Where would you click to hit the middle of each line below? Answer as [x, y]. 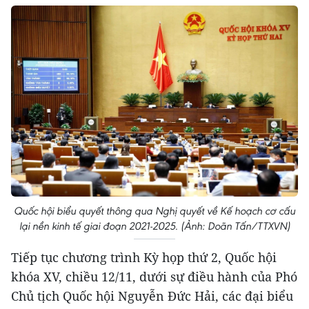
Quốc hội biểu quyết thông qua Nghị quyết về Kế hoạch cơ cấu [154, 211]
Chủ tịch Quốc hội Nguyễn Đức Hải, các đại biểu [152, 296]
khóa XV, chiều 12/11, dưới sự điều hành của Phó [154, 277]
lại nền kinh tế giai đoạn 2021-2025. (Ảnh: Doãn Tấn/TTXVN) [154, 226]
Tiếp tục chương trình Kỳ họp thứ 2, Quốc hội [144, 258]
